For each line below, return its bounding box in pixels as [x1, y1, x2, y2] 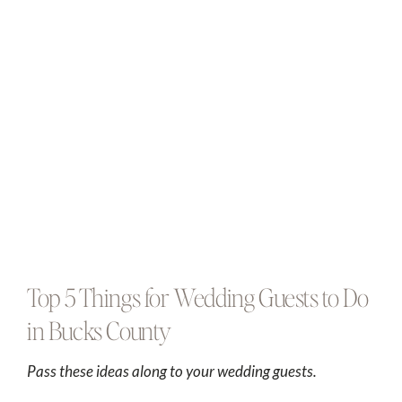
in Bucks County [26, 314, 171, 347]
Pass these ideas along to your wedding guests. [26, 363, 317, 381]
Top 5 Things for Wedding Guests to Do [26, 281, 369, 314]
